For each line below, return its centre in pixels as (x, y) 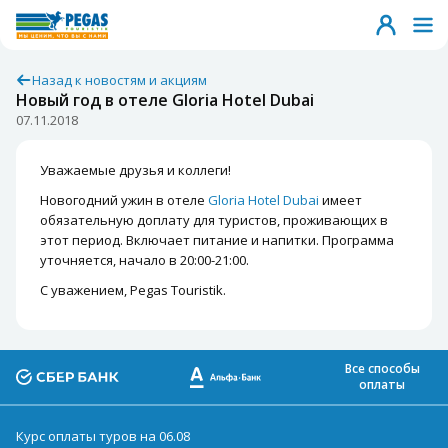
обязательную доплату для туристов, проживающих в (214, 220)
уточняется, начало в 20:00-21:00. (144, 260)
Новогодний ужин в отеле (124, 200)
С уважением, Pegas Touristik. (133, 290)
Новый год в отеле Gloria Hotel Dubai (165, 100)
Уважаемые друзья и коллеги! (135, 170)
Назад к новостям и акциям (119, 80)
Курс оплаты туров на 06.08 (103, 436)
